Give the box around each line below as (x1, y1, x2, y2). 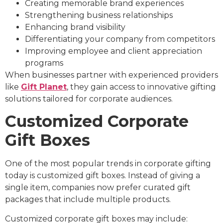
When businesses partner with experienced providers (5, 70, 218, 80)
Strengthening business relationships (25, 10, 173, 20)
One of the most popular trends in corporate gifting (5, 159, 211, 169)
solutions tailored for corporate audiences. (5, 94, 173, 104)
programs (25, 58, 63, 68)
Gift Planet (21, 82, 67, 92)
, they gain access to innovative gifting (67, 82, 216, 92)
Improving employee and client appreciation (25, 46, 202, 56)
